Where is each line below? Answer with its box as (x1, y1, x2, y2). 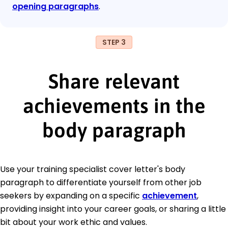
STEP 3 (102, 37, 126, 47)
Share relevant (48, 69, 180, 93)
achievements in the (22, 94, 206, 117)
